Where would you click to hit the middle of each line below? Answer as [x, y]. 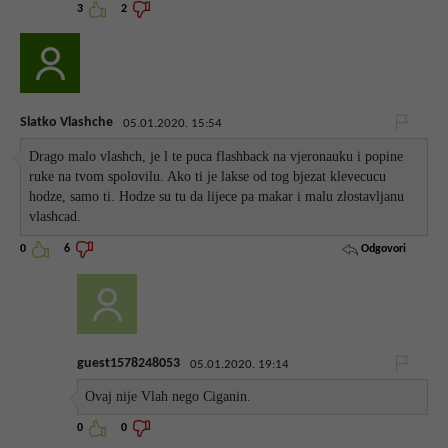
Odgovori [382, 249]
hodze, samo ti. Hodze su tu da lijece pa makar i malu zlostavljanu [217, 197]
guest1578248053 [129, 363]
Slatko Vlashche [66, 123]
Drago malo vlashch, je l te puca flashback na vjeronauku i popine [216, 157]
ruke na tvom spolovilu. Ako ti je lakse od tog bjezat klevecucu [208, 177]
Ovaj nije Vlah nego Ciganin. [168, 396]
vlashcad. [55, 217]
